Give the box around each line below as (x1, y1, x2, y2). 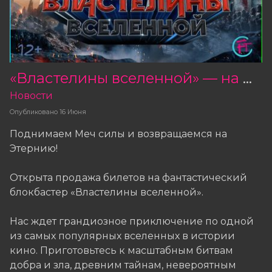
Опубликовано (10, 107, 58, 116)
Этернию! (10, 143, 58, 155)
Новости (10, 89, 53, 101)
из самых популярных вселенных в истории (10, 230, 235, 242)
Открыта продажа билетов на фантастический (10, 172, 247, 184)
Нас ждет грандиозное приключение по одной (10, 216, 254, 228)
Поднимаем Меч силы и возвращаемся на (10, 128, 227, 140)
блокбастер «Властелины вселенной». (10, 186, 203, 199)
